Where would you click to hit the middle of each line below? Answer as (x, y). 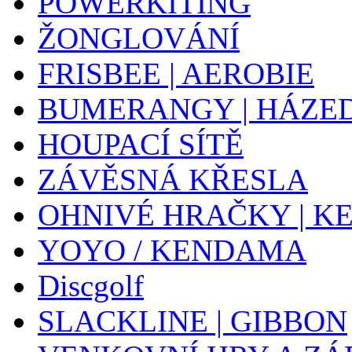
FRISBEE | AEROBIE (176, 73)
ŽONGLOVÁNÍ (139, 38)
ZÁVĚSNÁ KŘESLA (173, 180)
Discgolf (91, 286)
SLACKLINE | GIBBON (192, 321)
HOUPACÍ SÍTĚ (141, 144)
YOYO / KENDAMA (172, 250)
